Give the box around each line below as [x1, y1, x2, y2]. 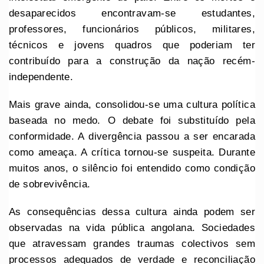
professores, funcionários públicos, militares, [9, 23, 255, 35]
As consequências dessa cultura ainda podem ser [9, 206, 255, 217]
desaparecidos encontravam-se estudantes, [9, 7, 255, 19]
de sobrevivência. [9, 178, 91, 190]
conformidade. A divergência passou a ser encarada [9, 130, 255, 142]
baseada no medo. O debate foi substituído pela [9, 114, 255, 126]
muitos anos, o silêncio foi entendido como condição [9, 162, 255, 174]
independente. [9, 71, 74, 82]
